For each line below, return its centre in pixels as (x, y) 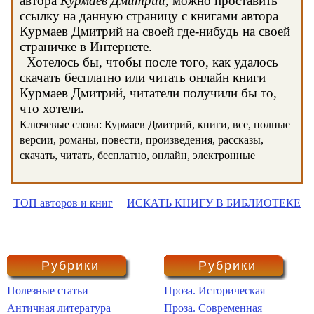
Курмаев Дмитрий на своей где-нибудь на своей (155, 31)
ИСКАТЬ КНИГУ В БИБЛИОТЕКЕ (214, 203)
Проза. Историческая (214, 291)
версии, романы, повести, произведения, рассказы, (142, 140)
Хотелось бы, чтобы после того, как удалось (149, 62)
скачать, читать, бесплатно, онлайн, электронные (137, 155)
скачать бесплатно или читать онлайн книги (143, 77)
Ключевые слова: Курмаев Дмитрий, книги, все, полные (155, 124)
